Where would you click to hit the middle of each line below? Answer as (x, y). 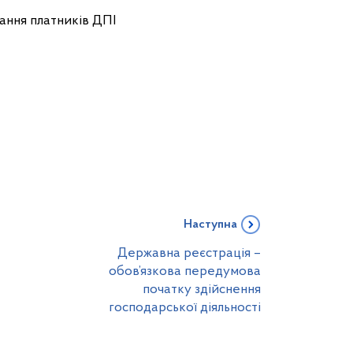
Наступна (210, 225)
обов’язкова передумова (185, 271)
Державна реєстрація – (189, 253)
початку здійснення (202, 290)
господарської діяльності (185, 308)
